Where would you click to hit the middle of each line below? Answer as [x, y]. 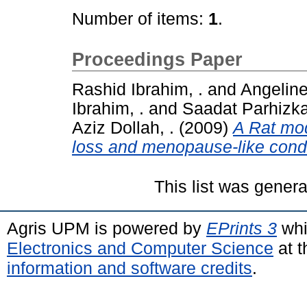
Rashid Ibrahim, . [137, 89]
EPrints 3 [242, 228]
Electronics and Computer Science [140, 248]
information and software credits [130, 268]
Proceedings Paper [157, 60]
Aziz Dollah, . [123, 127]
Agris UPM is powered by [107, 228]
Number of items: [140, 19]
